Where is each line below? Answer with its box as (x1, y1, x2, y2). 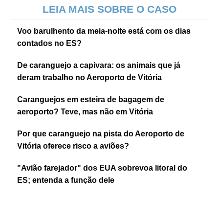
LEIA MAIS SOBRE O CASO (43, 3, 176, 15)
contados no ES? (17, 39, 82, 47)
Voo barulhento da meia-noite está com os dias (17, 26, 191, 35)
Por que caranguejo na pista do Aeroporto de (17, 129, 184, 138)
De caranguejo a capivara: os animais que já (17, 61, 180, 69)
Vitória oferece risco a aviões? (17, 141, 129, 150)
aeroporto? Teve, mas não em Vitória (17, 107, 153, 116)
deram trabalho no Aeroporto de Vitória (17, 73, 162, 82)
